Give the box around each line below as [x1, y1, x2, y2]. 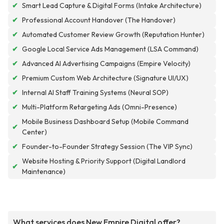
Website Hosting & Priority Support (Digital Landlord [22, 156, 185, 166]
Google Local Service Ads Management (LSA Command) [22, 44, 198, 54]
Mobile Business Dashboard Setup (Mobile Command [22, 117, 188, 126]
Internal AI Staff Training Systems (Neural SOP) [22, 88, 168, 97]
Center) [22, 127, 47, 137]
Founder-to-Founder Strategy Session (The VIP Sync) [22, 142, 192, 151]
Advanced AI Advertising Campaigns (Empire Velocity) [22, 59, 190, 68]
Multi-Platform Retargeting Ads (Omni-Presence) [22, 102, 177, 112]
